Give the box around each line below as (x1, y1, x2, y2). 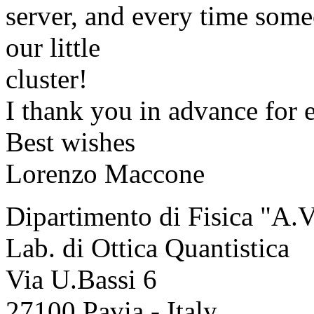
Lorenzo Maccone (6, 158, 205, 189)
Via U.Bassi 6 (6, 264, 157, 295)
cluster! (6, 64, 88, 95)
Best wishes (6, 127, 135, 158)
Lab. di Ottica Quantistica (6, 233, 289, 264)
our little (6, 32, 100, 63)
